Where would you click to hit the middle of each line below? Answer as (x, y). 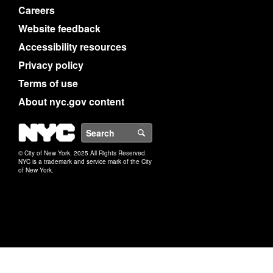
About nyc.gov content (71, 101)
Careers (37, 10)
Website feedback (59, 28)
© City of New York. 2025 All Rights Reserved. (83, 153)
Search (165, 133)
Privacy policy (51, 65)
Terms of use (48, 83)
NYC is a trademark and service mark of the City (85, 161)
